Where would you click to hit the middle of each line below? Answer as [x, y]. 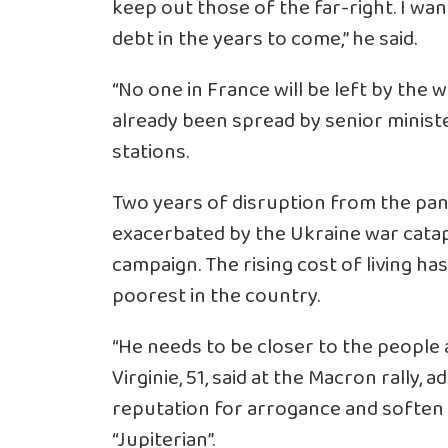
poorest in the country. [216, 296]
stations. [150, 152]
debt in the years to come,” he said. [264, 39]
